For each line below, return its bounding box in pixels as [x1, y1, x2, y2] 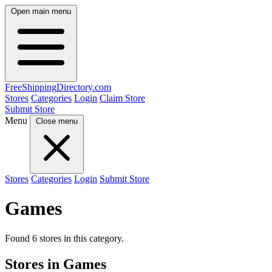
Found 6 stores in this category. [5, 233, 124, 243]
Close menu [36, 117, 78, 126]
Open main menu [11, 7, 71, 16]
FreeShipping [5, 82, 56, 92]
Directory [56, 82, 92, 92]
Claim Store [100, 93, 145, 103]
